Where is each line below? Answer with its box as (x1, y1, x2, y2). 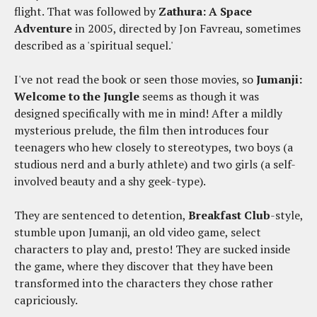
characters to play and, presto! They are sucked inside (14, 241, 290, 258)
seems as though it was (139, 88, 259, 105)
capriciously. (14, 292, 78, 309)
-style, (270, 207, 303, 224)
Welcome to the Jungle (14, 88, 139, 105)
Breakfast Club (188, 207, 270, 224)
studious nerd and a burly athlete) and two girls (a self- (14, 156, 296, 173)
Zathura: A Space (158, 4, 252, 20)
